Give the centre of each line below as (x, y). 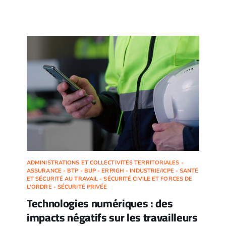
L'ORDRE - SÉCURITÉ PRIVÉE (67, 187)
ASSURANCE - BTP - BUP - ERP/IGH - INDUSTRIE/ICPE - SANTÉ (112, 171)
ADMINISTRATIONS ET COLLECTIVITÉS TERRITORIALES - (105, 163)
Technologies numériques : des (100, 204)
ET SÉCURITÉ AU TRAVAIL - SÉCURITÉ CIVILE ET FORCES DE (109, 179)
